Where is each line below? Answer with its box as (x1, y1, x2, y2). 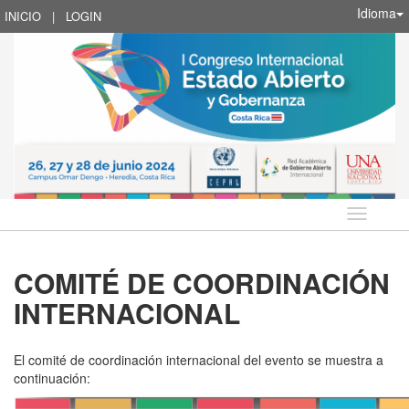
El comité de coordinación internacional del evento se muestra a (14, 351, 383, 370)
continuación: (14, 369, 90, 388)
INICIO (5, 7, 41, 25)
